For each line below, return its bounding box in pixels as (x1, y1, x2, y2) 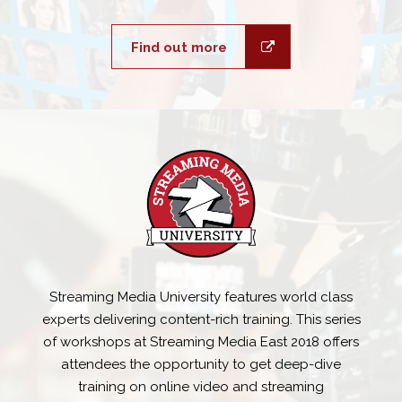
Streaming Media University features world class (49, 288, 353, 305)
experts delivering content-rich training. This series (41, 310, 361, 328)
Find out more (130, 39, 227, 56)
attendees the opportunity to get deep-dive (61, 355, 341, 372)
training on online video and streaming (78, 378, 324, 395)
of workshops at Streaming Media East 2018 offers (43, 333, 359, 350)
